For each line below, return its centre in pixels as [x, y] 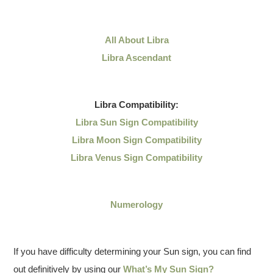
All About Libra [136, 40]
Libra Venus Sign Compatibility [136, 158]
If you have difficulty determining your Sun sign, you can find [133, 251]
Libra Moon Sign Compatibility [136, 140]
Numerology [136, 204]
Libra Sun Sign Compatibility [136, 122]
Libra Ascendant [136, 58]
